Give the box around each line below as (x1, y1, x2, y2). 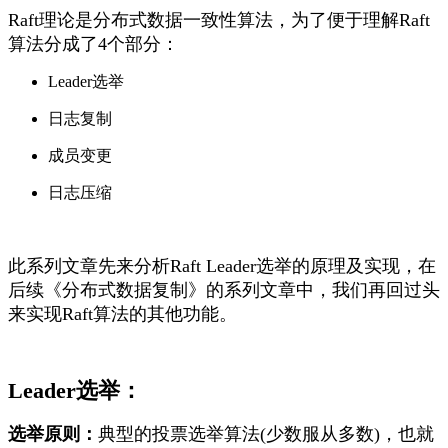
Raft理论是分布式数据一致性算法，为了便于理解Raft (8, 10, 430, 31)
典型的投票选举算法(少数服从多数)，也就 (98, 424, 434, 445)
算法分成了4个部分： (8, 34, 179, 55)
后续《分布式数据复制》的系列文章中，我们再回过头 (8, 280, 440, 301)
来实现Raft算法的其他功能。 (8, 304, 237, 325)
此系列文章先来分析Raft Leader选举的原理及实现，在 (8, 256, 436, 277)
